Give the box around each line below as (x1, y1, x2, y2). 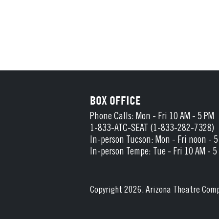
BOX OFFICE (90, 93, 141, 108)
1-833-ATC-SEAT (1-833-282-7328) (90, 124, 214, 134)
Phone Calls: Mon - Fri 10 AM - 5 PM (90, 112, 214, 122)
